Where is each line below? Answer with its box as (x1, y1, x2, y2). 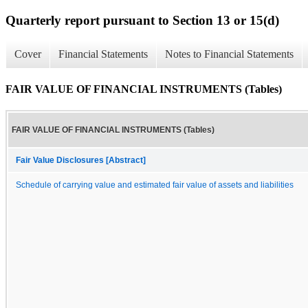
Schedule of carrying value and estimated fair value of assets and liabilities (16, 180, 294, 189)
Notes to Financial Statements (165, 48, 294, 60)
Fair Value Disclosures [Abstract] (16, 155, 146, 164)
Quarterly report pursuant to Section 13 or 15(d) (5, 12, 279, 27)
